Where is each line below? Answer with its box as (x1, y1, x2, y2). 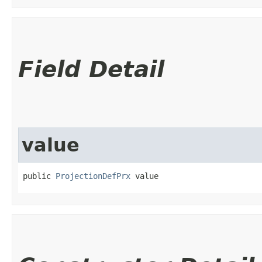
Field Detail (18, 56, 164, 82)
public (23, 171, 56, 181)
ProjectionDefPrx (56, 171, 130, 181)
